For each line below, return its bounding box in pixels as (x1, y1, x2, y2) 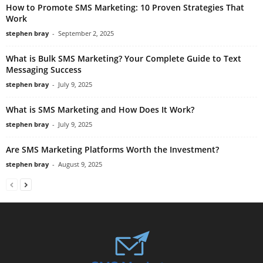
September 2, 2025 (58, 28, 114, 38)
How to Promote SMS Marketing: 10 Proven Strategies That (6, 1, 244, 13)
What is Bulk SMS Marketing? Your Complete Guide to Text (6, 52, 241, 64)
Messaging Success (6, 63, 82, 75)
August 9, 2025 (58, 159, 102, 168)
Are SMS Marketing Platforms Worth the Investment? (6, 143, 219, 155)
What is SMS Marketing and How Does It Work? (6, 103, 194, 115)
